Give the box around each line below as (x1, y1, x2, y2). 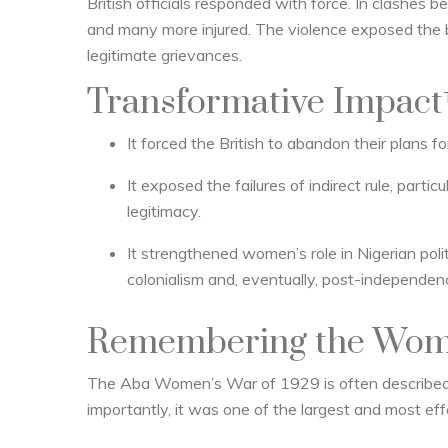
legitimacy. (127, 201, 201, 221)
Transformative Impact (87, 81, 443, 125)
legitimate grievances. (87, 45, 242, 65)
